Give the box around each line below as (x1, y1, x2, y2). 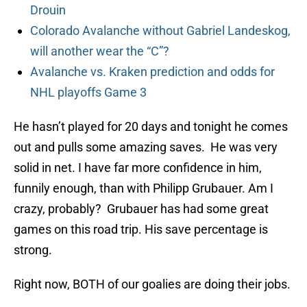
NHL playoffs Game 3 (30, 85, 147, 100)
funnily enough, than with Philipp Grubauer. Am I (14, 181, 273, 196)
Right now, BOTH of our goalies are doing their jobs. (14, 277, 291, 292)
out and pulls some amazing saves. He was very (14, 140, 278, 155)
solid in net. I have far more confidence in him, (14, 160, 262, 175)
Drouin (30, 3, 66, 18)
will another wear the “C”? (30, 44, 169, 59)
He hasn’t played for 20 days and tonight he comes (14, 119, 288, 134)
